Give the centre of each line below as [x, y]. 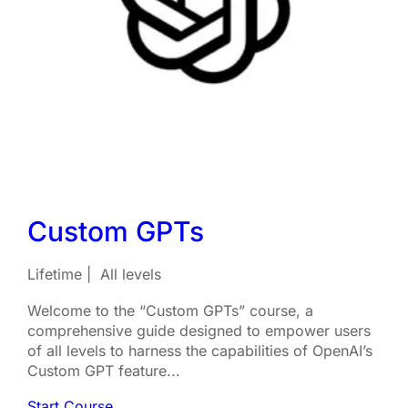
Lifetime [55, 274]
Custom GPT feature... [104, 371]
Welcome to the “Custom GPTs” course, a [170, 311]
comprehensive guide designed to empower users [199, 331]
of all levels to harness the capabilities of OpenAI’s [200, 351]
